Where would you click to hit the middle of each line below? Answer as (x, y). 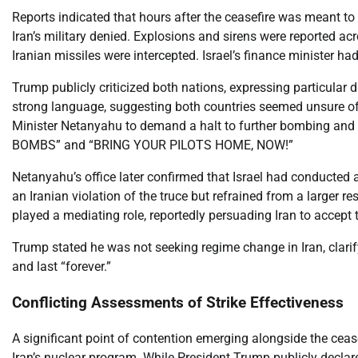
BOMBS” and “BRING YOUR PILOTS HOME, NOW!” (153, 145)
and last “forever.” (62, 267)
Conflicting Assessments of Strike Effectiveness (178, 303)
